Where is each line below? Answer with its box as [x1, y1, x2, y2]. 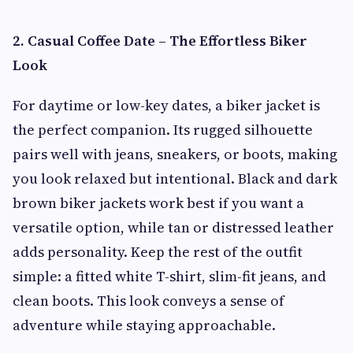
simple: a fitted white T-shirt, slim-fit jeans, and [13, 266, 326, 286]
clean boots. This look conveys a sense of [13, 291, 284, 310]
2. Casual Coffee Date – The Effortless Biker [13, 31, 307, 50]
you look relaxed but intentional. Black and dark [13, 169, 337, 188]
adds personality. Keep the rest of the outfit [13, 242, 303, 262]
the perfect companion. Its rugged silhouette [13, 120, 313, 139]
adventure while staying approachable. [13, 315, 276, 335]
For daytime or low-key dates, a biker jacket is [13, 95, 320, 115]
